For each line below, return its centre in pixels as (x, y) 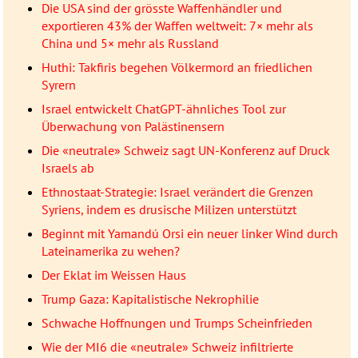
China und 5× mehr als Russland (130, 44)
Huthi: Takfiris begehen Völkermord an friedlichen (177, 68)
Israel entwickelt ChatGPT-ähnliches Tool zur (163, 109)
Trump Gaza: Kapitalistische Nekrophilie (150, 299)
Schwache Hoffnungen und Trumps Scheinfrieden (177, 323)
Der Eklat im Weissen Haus (113, 275)
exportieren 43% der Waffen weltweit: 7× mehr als (177, 26)
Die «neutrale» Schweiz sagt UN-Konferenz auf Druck (185, 151)
